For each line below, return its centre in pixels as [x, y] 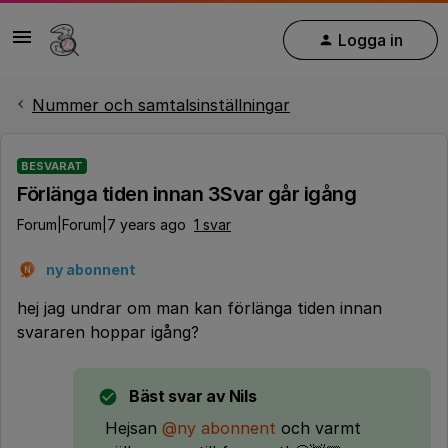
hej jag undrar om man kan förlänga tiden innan [199, 308]
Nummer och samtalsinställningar [161, 105]
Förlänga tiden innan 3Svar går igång [186, 194]
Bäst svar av [177, 396]
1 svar [212, 224]
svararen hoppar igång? [108, 332]
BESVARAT [52, 166]
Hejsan [133, 428]
